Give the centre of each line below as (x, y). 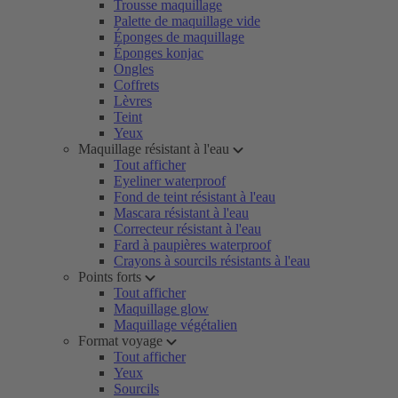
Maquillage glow (161, 309)
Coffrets (136, 85)
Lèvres (133, 101)
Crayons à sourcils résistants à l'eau (212, 261)
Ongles (134, 69)
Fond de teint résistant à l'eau (195, 197)
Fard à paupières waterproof (192, 245)
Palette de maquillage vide (187, 21)
